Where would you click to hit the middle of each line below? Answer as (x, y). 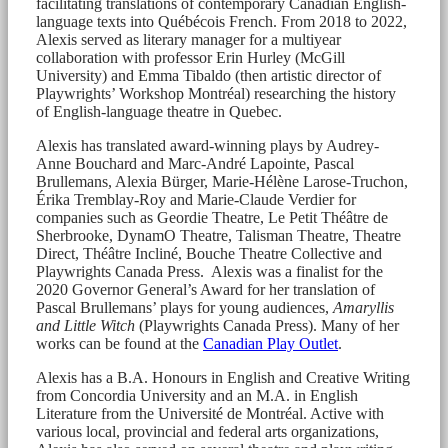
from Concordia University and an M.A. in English (197, 395)
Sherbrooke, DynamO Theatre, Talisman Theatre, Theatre (218, 235)
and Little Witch (85, 325)
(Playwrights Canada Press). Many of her (267, 325)
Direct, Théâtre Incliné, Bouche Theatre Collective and (209, 253)
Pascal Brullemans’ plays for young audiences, (184, 307)
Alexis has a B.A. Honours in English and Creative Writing (223, 377)
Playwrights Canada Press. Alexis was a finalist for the (209, 271)
